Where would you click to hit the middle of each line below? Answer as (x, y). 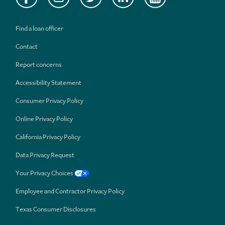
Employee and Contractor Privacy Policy (70, 191)
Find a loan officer (39, 28)
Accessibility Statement (48, 82)
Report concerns (39, 64)
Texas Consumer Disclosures (56, 209)
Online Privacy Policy (44, 119)
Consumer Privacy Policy (49, 100)
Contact (27, 46)
